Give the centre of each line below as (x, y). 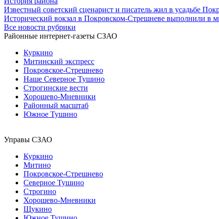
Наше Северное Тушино (64, 79)
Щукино (38, 209)
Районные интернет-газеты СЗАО (61, 36)
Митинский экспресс (59, 61)
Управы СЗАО (28, 139)
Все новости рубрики (40, 27)
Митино (37, 165)
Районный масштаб (56, 105)
